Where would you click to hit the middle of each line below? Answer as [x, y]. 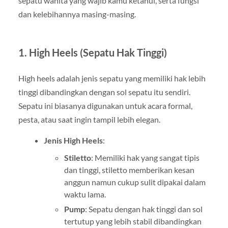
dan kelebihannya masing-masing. [77, 14]
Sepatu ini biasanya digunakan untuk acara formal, [105, 105]
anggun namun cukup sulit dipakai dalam [135, 182]
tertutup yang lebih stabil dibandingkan [133, 221]
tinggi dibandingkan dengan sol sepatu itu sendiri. [104, 92]
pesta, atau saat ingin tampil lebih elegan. [89, 119]
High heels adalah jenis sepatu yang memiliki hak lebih [112, 78]
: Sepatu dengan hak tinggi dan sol [144, 209]
